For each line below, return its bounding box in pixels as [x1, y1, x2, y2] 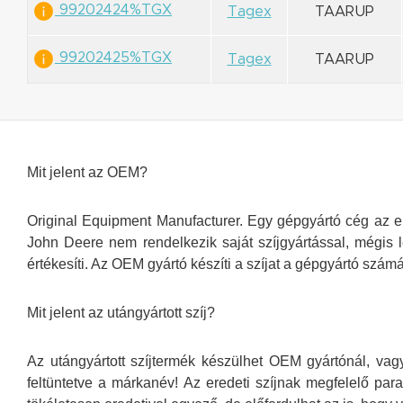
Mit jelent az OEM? [27, 164, 148, 180]
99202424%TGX [55, 3, 172, 18]
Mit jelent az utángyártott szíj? [27, 304, 215, 320]
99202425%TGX [55, 50, 172, 66]
